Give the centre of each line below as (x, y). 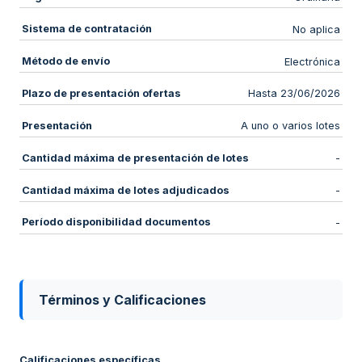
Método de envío (65, 61)
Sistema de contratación (86, 29)
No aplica (317, 29)
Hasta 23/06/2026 (295, 94)
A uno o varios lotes (291, 126)
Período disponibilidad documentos (116, 222)
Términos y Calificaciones (122, 299)
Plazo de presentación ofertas (101, 93)
